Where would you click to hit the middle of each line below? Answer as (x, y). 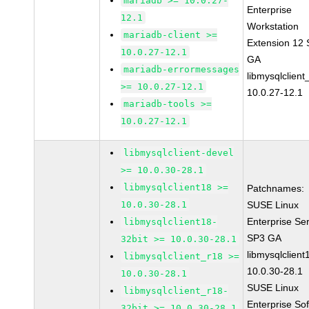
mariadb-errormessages (182, 69)
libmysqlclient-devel (179, 153)
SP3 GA (265, 238)
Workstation (273, 26)
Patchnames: (276, 188)
